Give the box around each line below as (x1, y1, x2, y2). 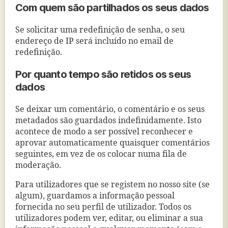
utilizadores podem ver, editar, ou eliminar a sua (15, 213, 203, 223)
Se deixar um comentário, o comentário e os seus (15, 104, 205, 115)
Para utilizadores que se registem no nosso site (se (15, 180, 210, 190)
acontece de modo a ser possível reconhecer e (15, 127, 193, 137)
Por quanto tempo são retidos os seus (15, 68, 191, 80)
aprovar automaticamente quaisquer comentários (15, 138, 210, 148)
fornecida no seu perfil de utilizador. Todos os (15, 202, 191, 212)
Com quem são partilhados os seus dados (15, 2, 209, 14)
